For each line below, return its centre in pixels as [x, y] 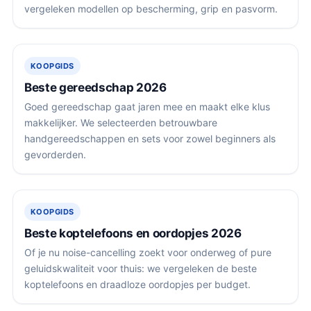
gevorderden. [55, 155]
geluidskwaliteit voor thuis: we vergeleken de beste [141, 269]
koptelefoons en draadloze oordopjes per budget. [137, 285]
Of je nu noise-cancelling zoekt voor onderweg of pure [148, 253]
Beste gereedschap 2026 [95, 88]
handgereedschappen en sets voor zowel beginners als [150, 139]
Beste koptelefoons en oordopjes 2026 [133, 234]
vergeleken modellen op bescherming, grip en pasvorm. [151, 9]
